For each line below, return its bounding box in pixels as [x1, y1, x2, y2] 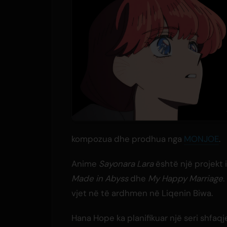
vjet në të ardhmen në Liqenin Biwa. [71, 187, 213, 199]
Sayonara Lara [99, 158, 154, 170]
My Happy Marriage [148, 173, 223, 184]
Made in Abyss [71, 173, 128, 184]
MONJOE [184, 133, 219, 145]
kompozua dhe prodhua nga [71, 133, 184, 145]
